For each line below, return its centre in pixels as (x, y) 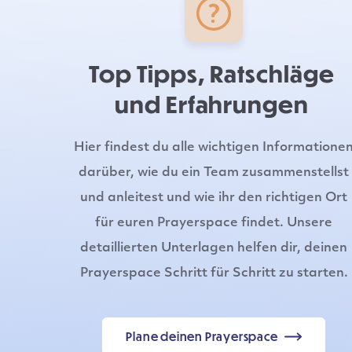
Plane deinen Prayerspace (202, 336)
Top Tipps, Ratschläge (212, 73)
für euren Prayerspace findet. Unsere (214, 223)
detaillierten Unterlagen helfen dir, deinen (214, 248)
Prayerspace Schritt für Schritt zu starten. (214, 273)
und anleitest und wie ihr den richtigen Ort (214, 198)
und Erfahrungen (212, 104)
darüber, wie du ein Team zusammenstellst (214, 173)
